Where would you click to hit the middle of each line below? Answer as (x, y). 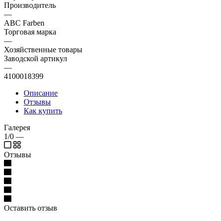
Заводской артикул (36, 58)
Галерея (17, 127)
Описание (41, 93)
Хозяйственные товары (43, 49)
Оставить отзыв (31, 208)
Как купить (43, 110)
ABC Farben (24, 23)
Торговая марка (30, 32)
